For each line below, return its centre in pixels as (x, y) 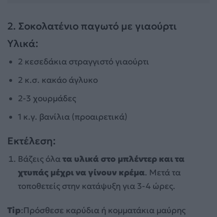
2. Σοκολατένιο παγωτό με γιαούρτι (92, 26)
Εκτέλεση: (31, 141)
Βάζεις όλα (40, 159)
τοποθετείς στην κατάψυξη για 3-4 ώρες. (97, 186)
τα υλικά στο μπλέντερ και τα (124, 159)
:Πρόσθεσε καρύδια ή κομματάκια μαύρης (103, 210)
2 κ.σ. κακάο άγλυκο (58, 80)
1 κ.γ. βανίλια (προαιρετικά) (73, 117)
